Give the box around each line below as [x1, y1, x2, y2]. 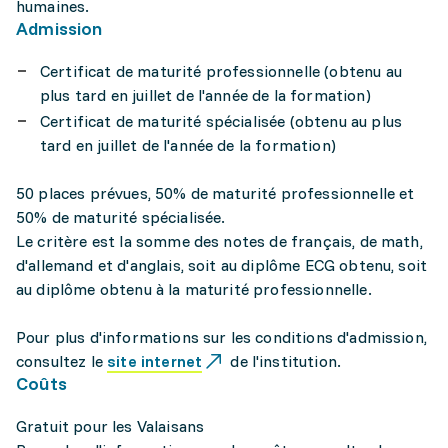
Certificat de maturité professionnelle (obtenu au [40, 61, 402, 81]
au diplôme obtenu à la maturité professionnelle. [16, 279, 372, 299]
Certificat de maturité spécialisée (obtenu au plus [40, 111, 403, 131]
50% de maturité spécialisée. [16, 207, 226, 227]
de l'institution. [226, 351, 342, 371]
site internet [107, 351, 203, 371]
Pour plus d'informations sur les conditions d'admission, [16, 327, 427, 347]
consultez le [16, 351, 108, 371]
